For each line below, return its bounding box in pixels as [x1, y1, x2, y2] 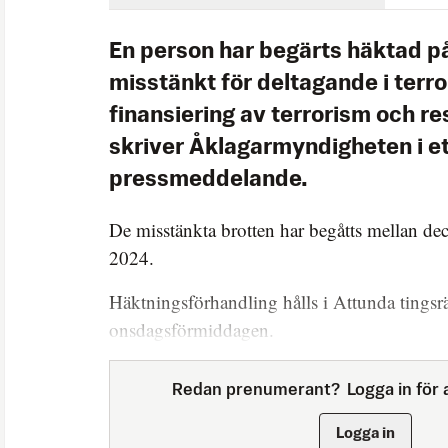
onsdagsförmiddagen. [109, 316, 274, 342]
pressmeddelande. [109, 168, 308, 191]
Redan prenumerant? [172, 381, 340, 399]
